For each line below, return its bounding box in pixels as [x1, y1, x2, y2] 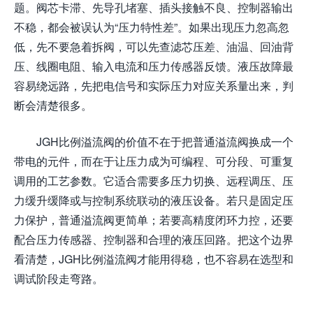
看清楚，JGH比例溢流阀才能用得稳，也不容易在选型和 [14, 251, 293, 268]
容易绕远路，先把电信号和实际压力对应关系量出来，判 [14, 78, 293, 94]
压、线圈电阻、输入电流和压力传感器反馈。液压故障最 [14, 58, 293, 75]
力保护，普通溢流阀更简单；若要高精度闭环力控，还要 [14, 212, 293, 228]
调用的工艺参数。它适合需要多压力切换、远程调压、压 [14, 173, 293, 189]
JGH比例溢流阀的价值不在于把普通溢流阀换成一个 [36, 133, 293, 150]
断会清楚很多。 [14, 97, 92, 114]
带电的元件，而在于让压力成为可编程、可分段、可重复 [14, 153, 293, 170]
